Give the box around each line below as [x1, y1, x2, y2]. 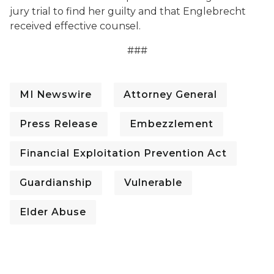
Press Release [20, 118, 98, 130]
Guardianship [20, 177, 92, 188]
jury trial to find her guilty [10, 6, 136, 17]
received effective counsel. [10, 20, 141, 32]
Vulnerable [124, 177, 182, 188]
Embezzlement [130, 118, 213, 130]
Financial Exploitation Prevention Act [20, 147, 227, 159]
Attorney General [124, 89, 217, 100]
